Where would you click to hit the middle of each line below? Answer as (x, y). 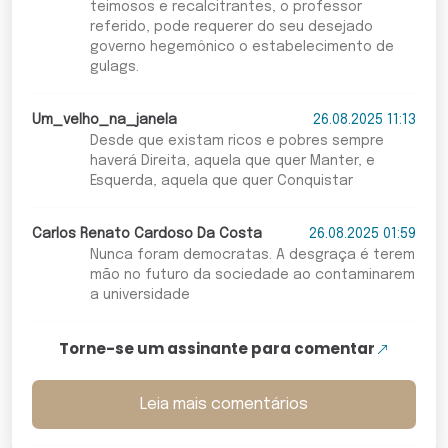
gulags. (114, 67)
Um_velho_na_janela (104, 120)
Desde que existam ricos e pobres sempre (236, 141)
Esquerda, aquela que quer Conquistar (221, 181)
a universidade (139, 295)
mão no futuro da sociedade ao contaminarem (252, 275)
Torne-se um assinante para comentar (216, 349)
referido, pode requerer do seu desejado (231, 27)
